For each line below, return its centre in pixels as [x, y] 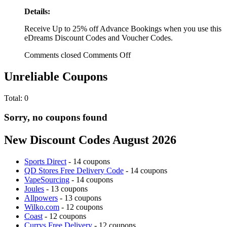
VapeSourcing [47, 180]
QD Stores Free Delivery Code [74, 171]
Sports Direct [45, 162]
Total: [14, 98]
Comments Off [107, 55]
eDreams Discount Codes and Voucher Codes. [99, 37]
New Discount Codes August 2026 [90, 140]
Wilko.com [42, 207]
